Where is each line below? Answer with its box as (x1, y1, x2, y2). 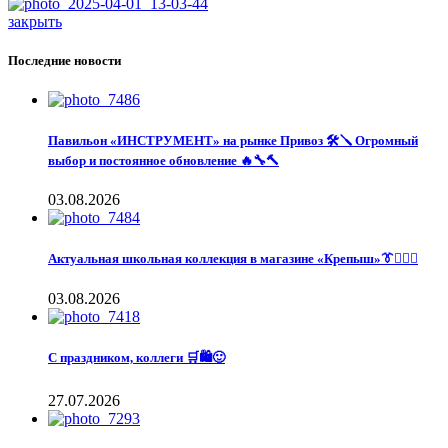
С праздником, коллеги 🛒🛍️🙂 (48, 349, 225, 365)
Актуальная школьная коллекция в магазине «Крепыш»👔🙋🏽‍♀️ (48, 251, 418, 267)
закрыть (8, 12, 62, 30)
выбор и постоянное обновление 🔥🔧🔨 (48, 153, 279, 169)
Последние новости (8, 52, 121, 68)
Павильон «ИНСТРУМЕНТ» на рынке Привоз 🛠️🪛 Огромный (48, 133, 418, 149)
